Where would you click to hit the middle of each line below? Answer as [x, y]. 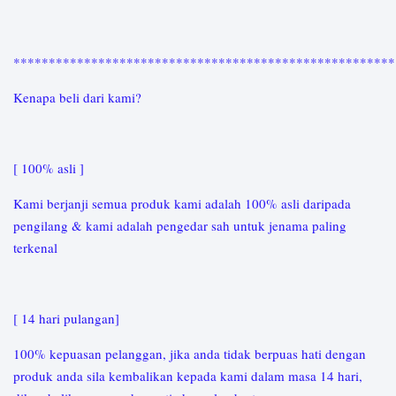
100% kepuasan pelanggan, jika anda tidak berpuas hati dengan [190, 354]
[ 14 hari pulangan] [69, 318]
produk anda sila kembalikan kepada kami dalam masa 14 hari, [188, 376]
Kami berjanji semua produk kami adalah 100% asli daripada [182, 203]
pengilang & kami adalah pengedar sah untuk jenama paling [180, 225]
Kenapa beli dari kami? [80, 97]
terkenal [38, 247]
